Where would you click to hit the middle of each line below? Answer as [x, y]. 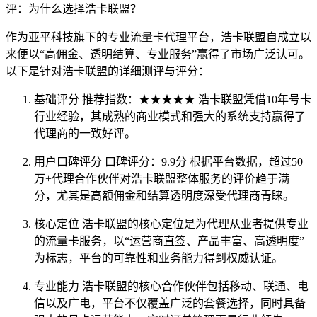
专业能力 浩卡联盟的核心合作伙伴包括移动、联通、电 [171, 287]
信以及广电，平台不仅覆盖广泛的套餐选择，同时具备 [170, 304]
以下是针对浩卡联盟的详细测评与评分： [108, 71]
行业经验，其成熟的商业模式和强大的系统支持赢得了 [170, 117]
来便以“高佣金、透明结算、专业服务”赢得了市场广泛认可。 [158, 54]
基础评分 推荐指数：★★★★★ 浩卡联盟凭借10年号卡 [173, 100]
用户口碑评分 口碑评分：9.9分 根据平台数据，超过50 [168, 162]
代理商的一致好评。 [85, 134]
